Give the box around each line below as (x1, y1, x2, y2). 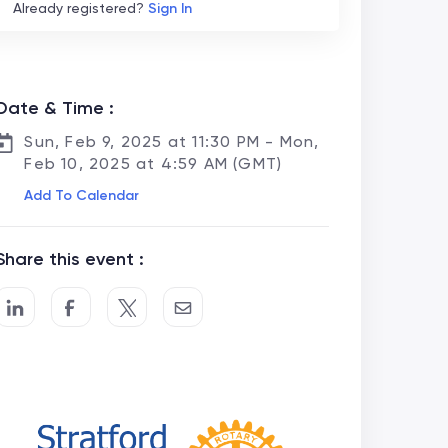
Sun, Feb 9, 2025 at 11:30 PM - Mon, (24, 131, 320, 151)
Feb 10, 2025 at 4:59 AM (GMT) (24, 153, 283, 173)
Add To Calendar (24, 187, 140, 205)
